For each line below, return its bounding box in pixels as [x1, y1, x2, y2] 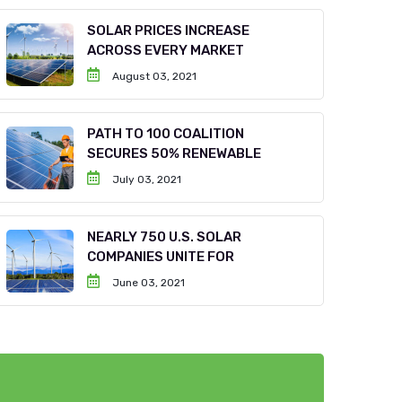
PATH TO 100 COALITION [87, 126, 245, 142]
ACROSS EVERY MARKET [87, 42, 245, 58]
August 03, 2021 [109, 70, 197, 83]
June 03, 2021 [109, 276, 186, 289]
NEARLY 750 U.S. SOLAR [87, 229, 242, 245]
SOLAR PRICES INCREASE [87, 22, 250, 39]
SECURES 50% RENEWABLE [87, 145, 262, 162]
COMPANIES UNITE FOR [87, 249, 235, 265]
